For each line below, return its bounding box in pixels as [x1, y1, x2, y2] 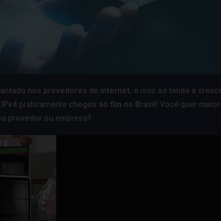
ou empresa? [42, 113, 92, 123]
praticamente [19, 100, 69, 109]
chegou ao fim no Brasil [69, 100, 156, 109]
